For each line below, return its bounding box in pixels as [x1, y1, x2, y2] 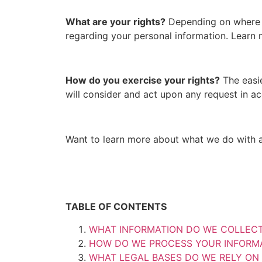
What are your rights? [65, 15, 166, 27]
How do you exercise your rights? [65, 74, 220, 87]
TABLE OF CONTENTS [65, 201, 167, 213]
